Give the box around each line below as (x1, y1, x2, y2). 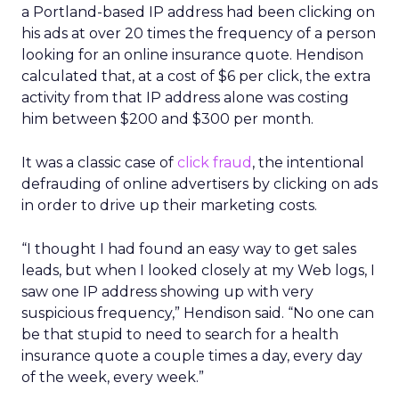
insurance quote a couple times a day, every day (21, 347, 362, 364)
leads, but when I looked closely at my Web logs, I (21, 262, 375, 279)
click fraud (177, 154, 252, 171)
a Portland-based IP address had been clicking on (21, 4, 375, 20)
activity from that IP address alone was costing (21, 89, 349, 106)
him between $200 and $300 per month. (21, 110, 313, 127)
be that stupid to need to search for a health (21, 326, 338, 343)
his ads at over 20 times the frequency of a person (21, 25, 376, 42)
